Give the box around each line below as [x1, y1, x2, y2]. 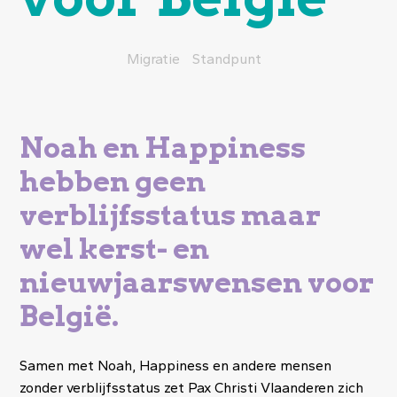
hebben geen [19, 163, 206, 198]
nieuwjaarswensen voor [19, 264, 375, 300]
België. [19, 298, 120, 333]
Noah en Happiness [19, 129, 307, 165]
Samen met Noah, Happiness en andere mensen [19, 356, 332, 374]
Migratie [127, 50, 180, 67]
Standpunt [192, 50, 261, 67]
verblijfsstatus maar [19, 197, 322, 232]
